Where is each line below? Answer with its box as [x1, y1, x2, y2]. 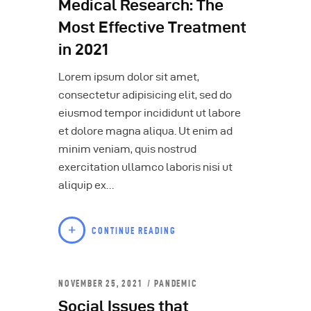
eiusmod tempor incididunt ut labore [58, 106, 241, 119]
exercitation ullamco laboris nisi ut [58, 160, 233, 173]
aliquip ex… [58, 178, 114, 191]
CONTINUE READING [92, 224, 177, 236]
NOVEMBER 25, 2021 [58, 278, 145, 289]
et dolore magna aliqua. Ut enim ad [58, 124, 233, 137]
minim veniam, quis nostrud [58, 142, 196, 155]
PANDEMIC [154, 278, 198, 289]
